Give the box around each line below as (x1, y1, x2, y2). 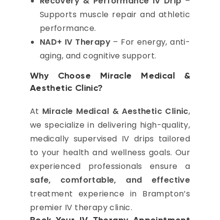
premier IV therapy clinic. (29, 202, 133, 213)
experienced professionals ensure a (29, 161, 191, 172)
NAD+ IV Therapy (39, 36, 110, 48)
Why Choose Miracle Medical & (29, 72, 191, 81)
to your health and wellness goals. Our (29, 147, 191, 158)
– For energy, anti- (110, 36, 191, 48)
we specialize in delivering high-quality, (29, 119, 191, 131)
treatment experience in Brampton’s (29, 188, 191, 199)
